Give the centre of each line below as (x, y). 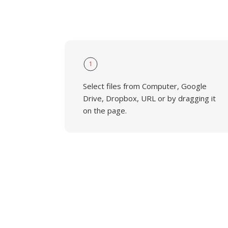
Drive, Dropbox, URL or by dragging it (149, 98)
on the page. (105, 110)
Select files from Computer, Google (145, 86)
